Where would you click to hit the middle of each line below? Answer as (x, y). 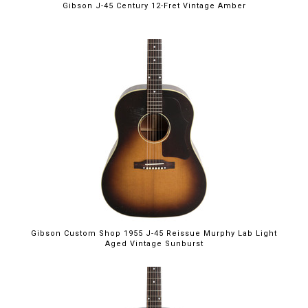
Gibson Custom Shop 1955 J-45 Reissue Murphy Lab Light (154, 233)
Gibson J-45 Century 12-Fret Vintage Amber (154, 6)
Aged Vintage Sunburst (154, 244)
